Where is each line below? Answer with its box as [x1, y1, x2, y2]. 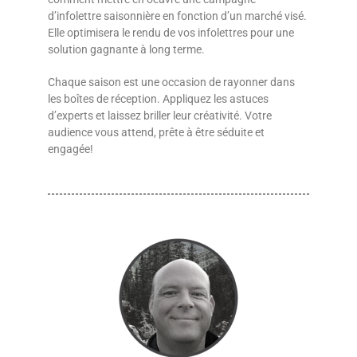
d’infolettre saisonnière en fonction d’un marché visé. [48, 9, 307, 22]
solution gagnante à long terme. [48, 42, 205, 56]
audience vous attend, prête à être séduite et [48, 125, 265, 139]
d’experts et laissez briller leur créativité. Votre [48, 108, 272, 122]
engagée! [48, 142, 93, 155]
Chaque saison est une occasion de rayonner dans [48, 75, 295, 88]
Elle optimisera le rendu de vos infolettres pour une [48, 25, 294, 39]
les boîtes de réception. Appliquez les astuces [48, 92, 269, 105]
